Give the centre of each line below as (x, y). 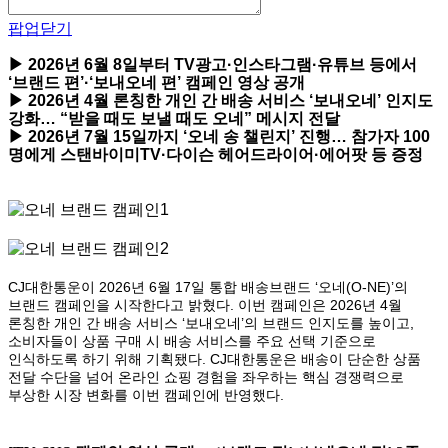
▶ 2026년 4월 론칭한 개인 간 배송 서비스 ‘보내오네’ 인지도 (220, 101)
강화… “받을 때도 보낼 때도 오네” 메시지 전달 (174, 119)
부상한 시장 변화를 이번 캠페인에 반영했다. (146, 395)
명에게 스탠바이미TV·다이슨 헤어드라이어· (163, 155)
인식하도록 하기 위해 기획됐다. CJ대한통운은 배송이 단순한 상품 (214, 359)
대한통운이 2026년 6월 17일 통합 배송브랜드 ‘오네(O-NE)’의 (216, 287)
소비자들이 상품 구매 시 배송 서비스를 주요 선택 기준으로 (192, 341)
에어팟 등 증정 (371, 155)
